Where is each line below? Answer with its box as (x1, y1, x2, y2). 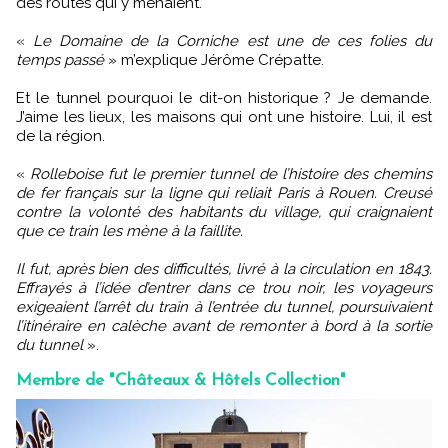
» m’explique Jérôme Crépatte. (104, 50, 324, 69)
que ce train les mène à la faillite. (16, 221, 243, 240)
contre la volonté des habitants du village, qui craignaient (16, 202, 432, 221)
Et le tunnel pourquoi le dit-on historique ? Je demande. (16, 88, 432, 107)
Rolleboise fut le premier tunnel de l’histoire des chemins (30, 164, 432, 183)
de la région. (16, 126, 105, 145)
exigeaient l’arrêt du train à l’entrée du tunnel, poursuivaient (16, 297, 432, 316)
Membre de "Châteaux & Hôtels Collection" (16, 371, 346, 389)
